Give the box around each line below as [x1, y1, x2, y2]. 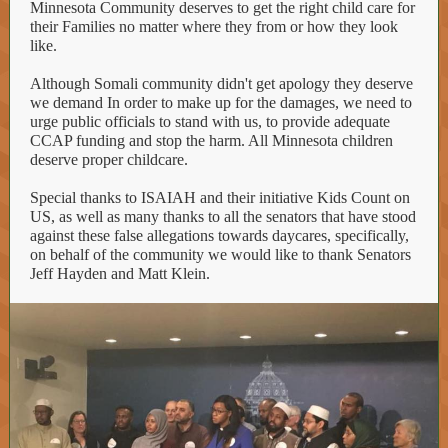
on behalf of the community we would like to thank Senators [30, 246, 411, 263]
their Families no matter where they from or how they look [30, 18, 398, 35]
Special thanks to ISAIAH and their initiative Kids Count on [30, 189, 410, 206]
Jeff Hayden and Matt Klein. [30, 265, 210, 282]
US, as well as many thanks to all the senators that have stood [30, 208, 416, 225]
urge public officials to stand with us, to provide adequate [30, 113, 390, 130]
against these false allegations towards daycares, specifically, [30, 227, 409, 244]
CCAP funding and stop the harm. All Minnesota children [30, 132, 393, 149]
